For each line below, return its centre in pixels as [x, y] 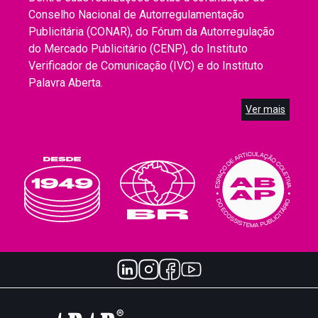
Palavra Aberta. [66, 82]
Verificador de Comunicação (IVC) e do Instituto [146, 65]
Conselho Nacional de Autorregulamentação [136, 14]
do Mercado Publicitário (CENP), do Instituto [138, 48]
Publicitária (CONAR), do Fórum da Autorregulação [152, 31]
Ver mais [265, 109]
